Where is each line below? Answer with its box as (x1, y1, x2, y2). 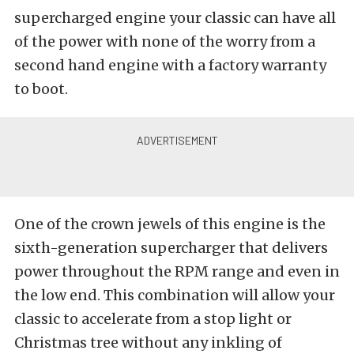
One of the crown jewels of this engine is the (14, 215, 326, 233)
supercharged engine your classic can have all (14, 9, 336, 27)
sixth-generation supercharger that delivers (14, 239, 328, 257)
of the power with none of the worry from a (14, 32, 315, 51)
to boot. (14, 80, 68, 98)
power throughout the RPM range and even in (14, 262, 340, 281)
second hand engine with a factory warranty (14, 56, 326, 74)
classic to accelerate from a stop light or (14, 310, 292, 328)
